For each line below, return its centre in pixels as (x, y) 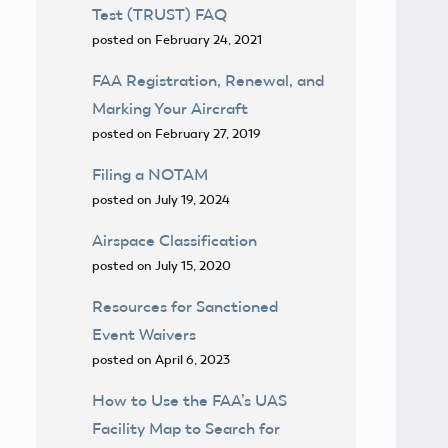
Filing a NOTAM (150, 174)
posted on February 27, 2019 (176, 133)
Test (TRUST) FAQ (159, 14)
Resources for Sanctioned (185, 306)
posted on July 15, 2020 (161, 265)
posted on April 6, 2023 (161, 359)
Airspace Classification (174, 240)
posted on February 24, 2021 (177, 39)
